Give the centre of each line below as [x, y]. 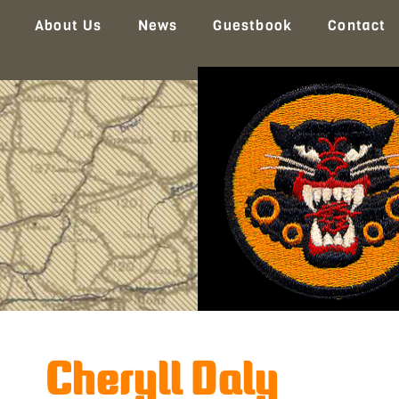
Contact [357, 25]
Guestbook [253, 25]
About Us [69, 25]
